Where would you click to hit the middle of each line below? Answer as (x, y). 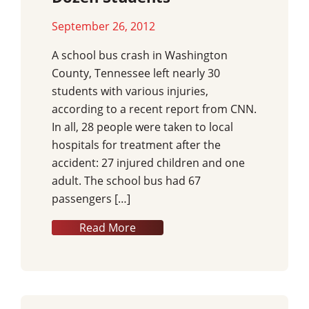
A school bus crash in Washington (140, 56)
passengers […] (91, 199)
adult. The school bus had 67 (126, 181)
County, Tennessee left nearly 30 (136, 73)
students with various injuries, (130, 91)
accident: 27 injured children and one (148, 163)
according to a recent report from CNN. (154, 109)
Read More (108, 228)
